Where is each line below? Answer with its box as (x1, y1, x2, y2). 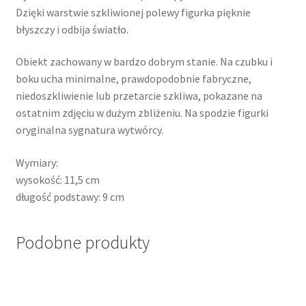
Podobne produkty (15, 231, 150, 253)
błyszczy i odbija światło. (15, 22, 128, 36)
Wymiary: (15, 155, 58, 169)
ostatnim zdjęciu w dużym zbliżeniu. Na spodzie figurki (15, 106, 268, 120)
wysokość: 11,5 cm (15, 172, 100, 186)
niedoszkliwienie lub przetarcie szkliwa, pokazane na (15, 89, 262, 103)
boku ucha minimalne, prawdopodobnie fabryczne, (15, 72, 251, 86)
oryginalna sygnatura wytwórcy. (15, 123, 163, 137)
